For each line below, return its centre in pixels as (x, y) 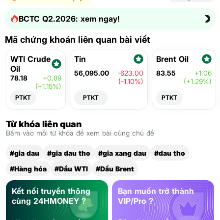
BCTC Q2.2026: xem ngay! (69, 19)
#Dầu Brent (115, 169)
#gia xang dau (122, 153)
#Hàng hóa (28, 169)
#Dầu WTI (71, 169)
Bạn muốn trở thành (156, 191)
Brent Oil (172, 59)
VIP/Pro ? (136, 201)
